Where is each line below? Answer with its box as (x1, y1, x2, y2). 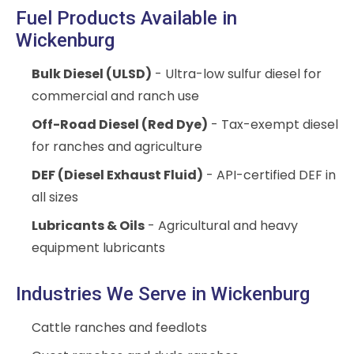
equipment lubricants (32, 239, 165, 258)
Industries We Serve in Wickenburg (16, 283, 310, 306)
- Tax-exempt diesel (208, 115, 338, 134)
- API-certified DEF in (203, 166, 336, 185)
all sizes (32, 188, 78, 207)
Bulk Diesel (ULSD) (32, 65, 152, 84)
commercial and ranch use (32, 87, 199, 106)
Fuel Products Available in (16, 7, 237, 30)
